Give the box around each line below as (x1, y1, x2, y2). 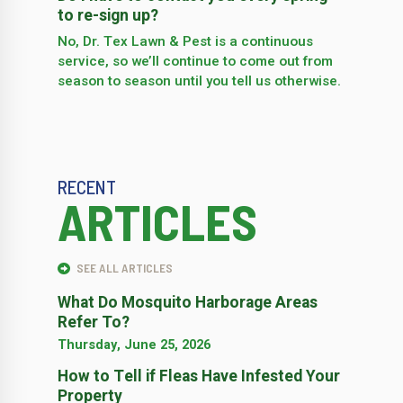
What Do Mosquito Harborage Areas (58, 291, 318, 315)
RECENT (58, 175, 116, 199)
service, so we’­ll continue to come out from (58, 51, 333, 72)
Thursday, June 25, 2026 (58, 336, 210, 355)
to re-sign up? (58, 4, 158, 28)
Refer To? (58, 311, 130, 335)
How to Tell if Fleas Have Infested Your (58, 365, 340, 389)
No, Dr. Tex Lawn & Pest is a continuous (58, 31, 313, 52)
